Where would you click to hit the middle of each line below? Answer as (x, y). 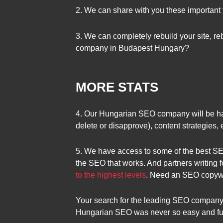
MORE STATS (117, 87)
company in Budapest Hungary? (132, 48)
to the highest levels (111, 175)
